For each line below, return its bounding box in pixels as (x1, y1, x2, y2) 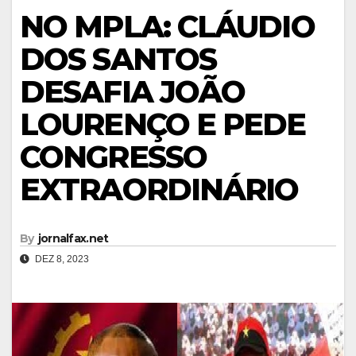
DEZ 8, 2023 (33, 253, 89, 265)
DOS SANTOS (20, 41, 217, 79)
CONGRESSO (20, 138, 207, 176)
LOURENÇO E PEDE (20, 106, 306, 144)
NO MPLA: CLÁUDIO (20, 8, 315, 46)
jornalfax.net (37, 231, 109, 246)
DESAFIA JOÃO (20, 73, 246, 111)
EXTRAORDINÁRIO (20, 171, 299, 209)
